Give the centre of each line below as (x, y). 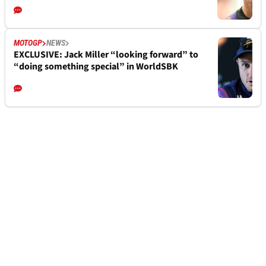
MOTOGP (28, 43)
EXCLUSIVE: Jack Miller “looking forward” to (106, 55)
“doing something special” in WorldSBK (96, 67)
